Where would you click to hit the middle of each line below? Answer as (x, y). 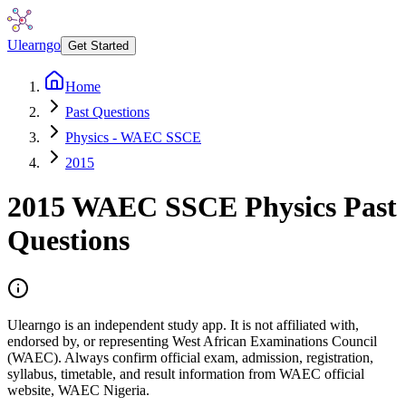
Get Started (98, 46)
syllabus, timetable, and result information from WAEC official (186, 373)
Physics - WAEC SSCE (133, 137)
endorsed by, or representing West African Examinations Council (192, 341)
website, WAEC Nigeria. (78, 390)
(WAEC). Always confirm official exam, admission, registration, (190, 357)
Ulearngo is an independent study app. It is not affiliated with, (183, 324)
